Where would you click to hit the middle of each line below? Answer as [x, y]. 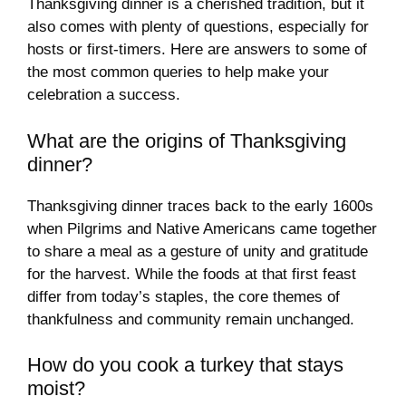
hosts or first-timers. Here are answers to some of [197, 50]
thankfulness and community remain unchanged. [191, 319]
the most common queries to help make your [178, 72]
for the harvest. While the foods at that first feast [192, 274]
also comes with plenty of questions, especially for [198, 27]
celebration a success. [104, 95]
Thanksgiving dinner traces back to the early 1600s [200, 206]
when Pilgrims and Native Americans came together [202, 228]
